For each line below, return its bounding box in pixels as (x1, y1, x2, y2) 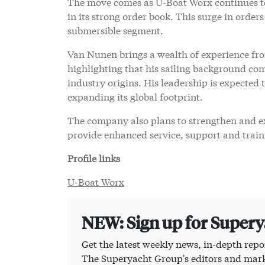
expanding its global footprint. (67, 89, 203, 103)
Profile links (67, 150, 120, 164)
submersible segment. (67, 22, 163, 37)
